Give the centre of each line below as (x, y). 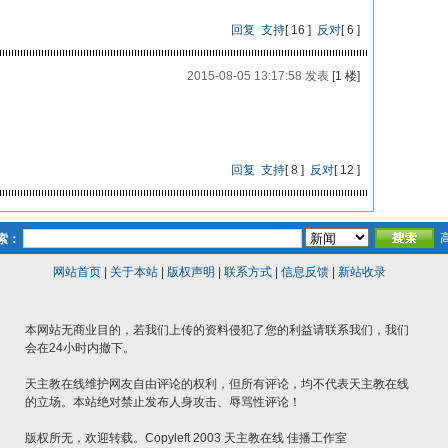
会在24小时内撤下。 (80, 348)
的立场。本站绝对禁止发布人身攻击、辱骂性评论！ (163, 402)
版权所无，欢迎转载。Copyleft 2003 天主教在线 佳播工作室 (186, 438)
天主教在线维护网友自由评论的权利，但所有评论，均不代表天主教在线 (217, 384)
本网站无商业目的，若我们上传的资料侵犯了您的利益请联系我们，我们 (217, 330)
